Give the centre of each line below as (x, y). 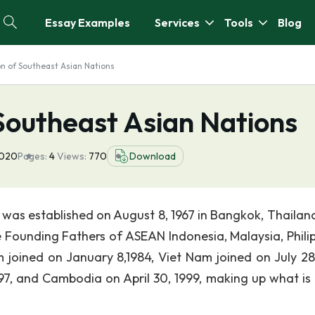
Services (177, 22)
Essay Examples (88, 22)
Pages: (32, 156)
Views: (73, 156)
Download (153, 156)
